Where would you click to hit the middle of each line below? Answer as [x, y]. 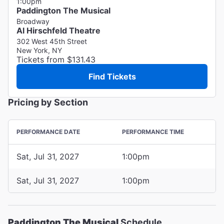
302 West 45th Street [52, 41]
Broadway [33, 21]
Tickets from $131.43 [56, 59]
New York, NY [39, 50]
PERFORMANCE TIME [153, 131]
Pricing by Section [48, 102]
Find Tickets [112, 76]
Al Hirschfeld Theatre [58, 30]
